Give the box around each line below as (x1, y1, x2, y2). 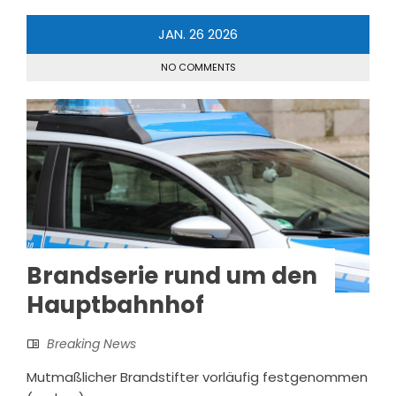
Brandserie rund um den (27, 259, 317, 292)
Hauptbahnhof (27, 288, 204, 321)
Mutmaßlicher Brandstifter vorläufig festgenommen (27, 367, 368, 386)
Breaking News (47, 334, 136, 353)
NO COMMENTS (160, 59, 236, 74)
